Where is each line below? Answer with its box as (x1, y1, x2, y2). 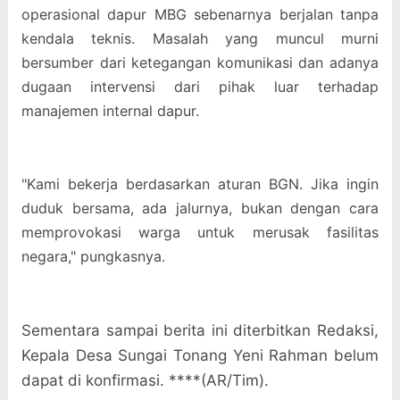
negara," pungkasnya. (21, 247, 165, 266)
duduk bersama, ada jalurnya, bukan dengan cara (21, 199, 379, 218)
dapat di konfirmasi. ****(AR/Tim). (21, 371, 269, 390)
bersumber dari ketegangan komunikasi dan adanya (21, 54, 379, 72)
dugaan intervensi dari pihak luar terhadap (21, 78, 379, 96)
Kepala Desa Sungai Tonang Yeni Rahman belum (21, 346, 379, 365)
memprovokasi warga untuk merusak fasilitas (21, 223, 379, 242)
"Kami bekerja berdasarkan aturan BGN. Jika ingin (21, 175, 379, 194)
